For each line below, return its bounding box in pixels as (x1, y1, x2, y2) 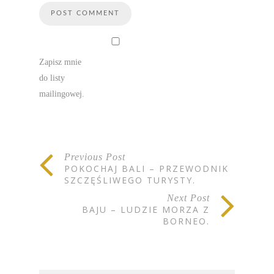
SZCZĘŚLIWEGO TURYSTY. (64, 174, 196, 187)
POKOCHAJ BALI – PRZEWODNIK (64, 163, 229, 175)
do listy (39, 73, 65, 83)
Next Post (167, 193, 210, 204)
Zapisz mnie (39, 57, 81, 67)
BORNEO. (163, 215, 210, 228)
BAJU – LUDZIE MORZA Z (82, 204, 210, 216)
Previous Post (64, 152, 125, 163)
